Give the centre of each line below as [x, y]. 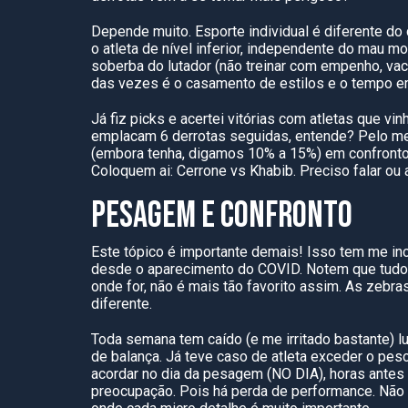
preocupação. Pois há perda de [191, 391]
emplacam [126, 136]
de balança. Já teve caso [169, 357]
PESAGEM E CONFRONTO [222, 216]
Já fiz [111, 119]
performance [332, 391]
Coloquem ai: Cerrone [161, 171]
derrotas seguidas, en [240, 136]
